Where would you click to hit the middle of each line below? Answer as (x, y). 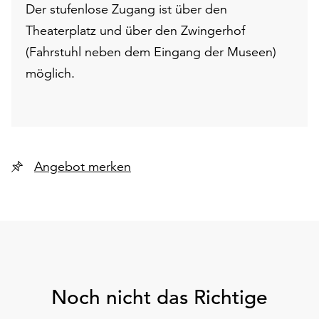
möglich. (50, 73)
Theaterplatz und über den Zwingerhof (135, 30)
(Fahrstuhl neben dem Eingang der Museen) (151, 51)
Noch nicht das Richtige (159, 297)
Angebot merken (110, 166)
